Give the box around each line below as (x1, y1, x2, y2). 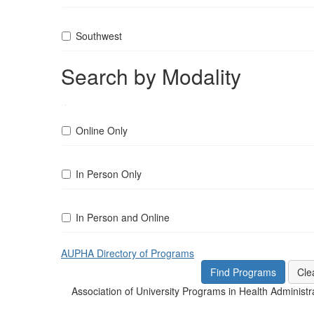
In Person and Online (76, 210, 170, 224)
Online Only (76, 123, 128, 137)
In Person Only (76, 167, 142, 181)
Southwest (76, 29, 122, 43)
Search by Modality (61, 61, 241, 91)
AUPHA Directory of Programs (61, 246, 194, 260)
